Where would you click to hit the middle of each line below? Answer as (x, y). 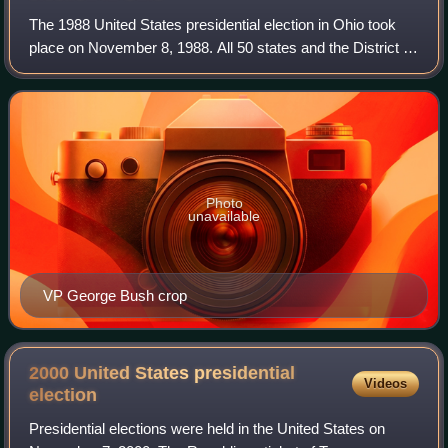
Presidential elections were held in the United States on (207, 429)
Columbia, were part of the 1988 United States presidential (218, 70)
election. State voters (98, 93)
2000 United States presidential (162, 372)
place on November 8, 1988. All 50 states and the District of (222, 47)
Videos (385, 384)
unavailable (224, 215)
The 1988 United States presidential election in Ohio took (213, 24)
